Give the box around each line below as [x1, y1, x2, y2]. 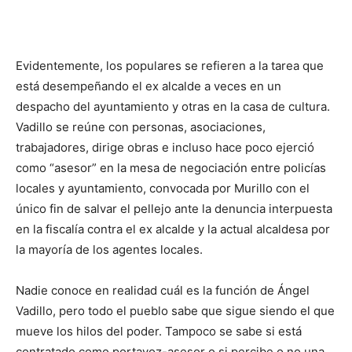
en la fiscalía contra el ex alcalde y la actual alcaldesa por [16, 222, 330, 237]
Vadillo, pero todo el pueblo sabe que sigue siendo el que [16, 303, 335, 319]
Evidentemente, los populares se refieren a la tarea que [16, 58, 324, 74]
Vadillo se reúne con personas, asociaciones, [16, 119, 266, 135]
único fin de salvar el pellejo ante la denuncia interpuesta [16, 201, 332, 217]
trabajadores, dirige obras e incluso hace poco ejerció [16, 140, 314, 156]
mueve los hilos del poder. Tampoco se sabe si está [16, 324, 302, 339]
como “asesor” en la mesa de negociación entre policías [16, 160, 326, 176]
